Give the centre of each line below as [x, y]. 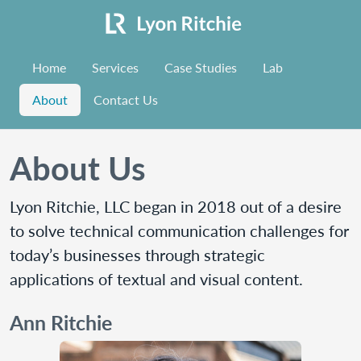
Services [115, 67]
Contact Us [126, 100]
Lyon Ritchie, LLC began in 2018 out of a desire [176, 206]
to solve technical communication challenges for [179, 230]
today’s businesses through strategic [137, 255]
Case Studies [201, 67]
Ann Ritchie [61, 322]
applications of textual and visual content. [156, 279]
